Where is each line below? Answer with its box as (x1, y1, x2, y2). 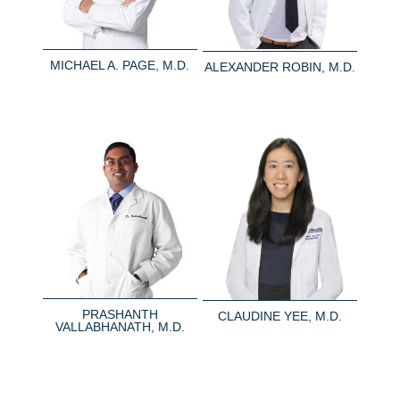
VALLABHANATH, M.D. (54, 320, 185, 335)
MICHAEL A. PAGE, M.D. (50, 57, 190, 72)
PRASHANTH (81, 307, 158, 322)
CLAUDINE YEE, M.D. (218, 309, 343, 324)
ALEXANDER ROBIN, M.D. (204, 59, 356, 74)
